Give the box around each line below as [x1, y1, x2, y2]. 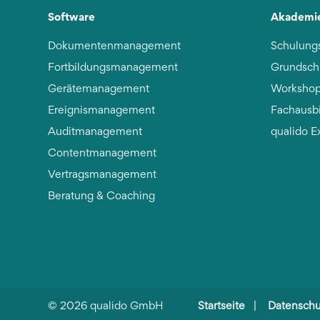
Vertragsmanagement [48, 170, 157, 181]
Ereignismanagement [48, 106, 156, 116]
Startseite [198, 301, 246, 312]
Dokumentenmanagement [48, 41, 181, 52]
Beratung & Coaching [48, 191, 156, 202]
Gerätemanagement [48, 84, 150, 95]
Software [48, 9, 96, 25]
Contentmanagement [48, 149, 157, 159]
